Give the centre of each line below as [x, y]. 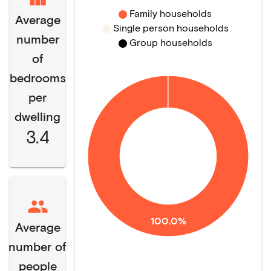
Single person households [171, 28]
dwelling [38, 116]
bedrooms [38, 77]
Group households [171, 42]
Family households [171, 13]
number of [38, 246]
